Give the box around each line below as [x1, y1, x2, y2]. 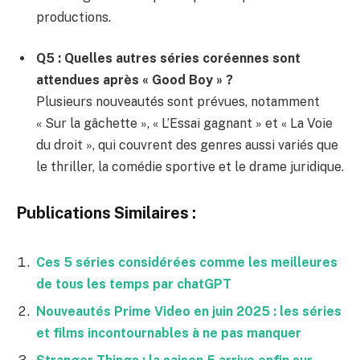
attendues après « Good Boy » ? [36, 72, 233, 88]
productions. [36, 9, 111, 25]
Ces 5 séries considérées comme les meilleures [36, 254, 337, 270]
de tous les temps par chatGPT [36, 276, 231, 292]
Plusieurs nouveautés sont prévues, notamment [36, 94, 320, 110]
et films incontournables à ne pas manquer [36, 325, 301, 341]
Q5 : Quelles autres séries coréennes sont [36, 51, 301, 67]
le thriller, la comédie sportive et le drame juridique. [36, 159, 344, 175]
